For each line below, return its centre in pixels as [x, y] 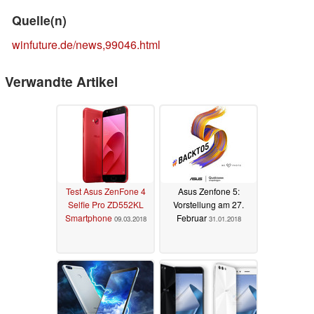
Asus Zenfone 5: [209, 191]
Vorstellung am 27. [209, 205]
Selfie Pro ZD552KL [105, 205]
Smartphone [88, 218]
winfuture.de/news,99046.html [86, 44]
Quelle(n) [39, 20]
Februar [192, 218]
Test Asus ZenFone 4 [105, 191]
